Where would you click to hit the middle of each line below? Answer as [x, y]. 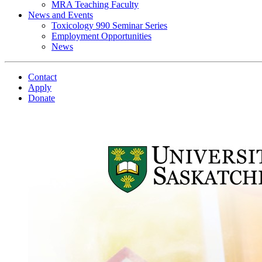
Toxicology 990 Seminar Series [109, 25]
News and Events [61, 15]
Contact [42, 77]
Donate [42, 98]
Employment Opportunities [101, 36]
